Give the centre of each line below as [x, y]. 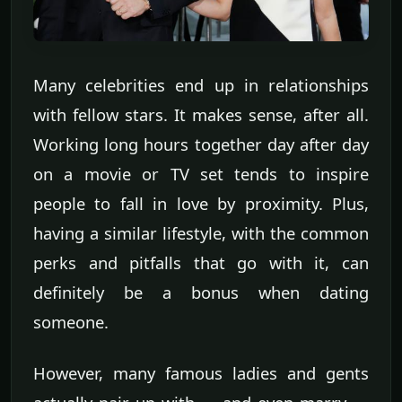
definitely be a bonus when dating [201, 292]
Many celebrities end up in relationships [201, 84]
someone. [71, 321]
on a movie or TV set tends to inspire [201, 173]
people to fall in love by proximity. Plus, [201, 203]
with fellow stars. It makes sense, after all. [201, 114]
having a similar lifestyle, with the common [201, 232]
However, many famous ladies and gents [201, 372]
